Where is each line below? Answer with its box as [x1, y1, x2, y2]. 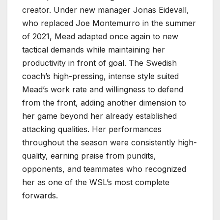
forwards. [22, 190, 58, 200]
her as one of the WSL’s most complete [22, 177, 169, 187]
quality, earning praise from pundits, [22, 150, 156, 161]
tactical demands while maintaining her [22, 44, 165, 55]
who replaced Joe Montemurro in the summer [22, 18, 196, 28]
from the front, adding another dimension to [22, 97, 186, 108]
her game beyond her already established [22, 110, 177, 121]
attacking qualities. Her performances [22, 124, 162, 134]
